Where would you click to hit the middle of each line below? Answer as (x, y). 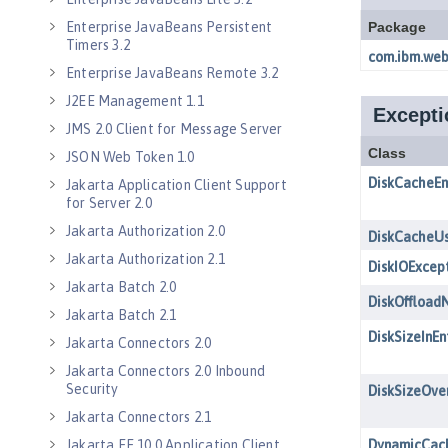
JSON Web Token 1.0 (130, 157)
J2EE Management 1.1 (135, 101)
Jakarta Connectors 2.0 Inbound (165, 371)
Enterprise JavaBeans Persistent (169, 27)
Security (92, 389)
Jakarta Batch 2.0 (121, 287)
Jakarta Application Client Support (176, 185)
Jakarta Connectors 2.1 (139, 417)
